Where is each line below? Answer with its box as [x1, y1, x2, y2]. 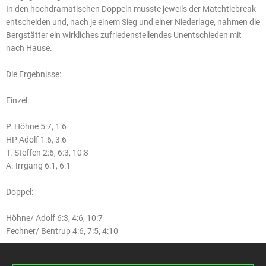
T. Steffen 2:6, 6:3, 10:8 [6, 148, 88, 157]
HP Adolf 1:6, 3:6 [6, 135, 66, 144]
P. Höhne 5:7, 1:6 [6, 122, 66, 131]
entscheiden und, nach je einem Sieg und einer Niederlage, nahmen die [6, 17, 260, 27]
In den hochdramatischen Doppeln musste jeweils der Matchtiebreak [6, 4, 256, 14]
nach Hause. [6, 43, 52, 53]
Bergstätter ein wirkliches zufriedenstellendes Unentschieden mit [6, 30, 242, 40]
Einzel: [6, 96, 29, 105]
